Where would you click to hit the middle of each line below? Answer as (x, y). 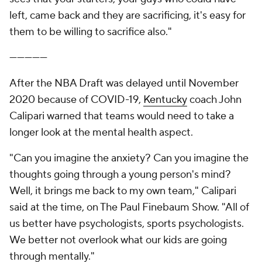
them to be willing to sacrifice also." (91, 32)
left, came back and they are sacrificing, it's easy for (127, 15)
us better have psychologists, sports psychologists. (127, 224)
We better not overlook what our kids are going (118, 240)
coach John (214, 100)
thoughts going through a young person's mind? (120, 175)
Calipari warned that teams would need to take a (122, 116)
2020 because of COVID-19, (76, 100)
